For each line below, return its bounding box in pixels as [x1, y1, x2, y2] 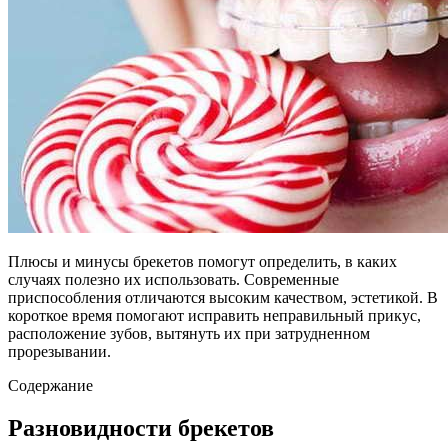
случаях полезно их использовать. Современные [8, 270, 339, 288]
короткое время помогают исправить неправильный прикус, [8, 306, 421, 324]
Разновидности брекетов [8, 414, 274, 441]
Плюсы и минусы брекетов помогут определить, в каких [8, 252, 397, 270]
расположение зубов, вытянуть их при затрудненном [8, 324, 370, 342]
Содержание [8, 376, 93, 394]
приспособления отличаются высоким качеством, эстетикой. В [8, 288, 438, 306]
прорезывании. [8, 342, 111, 360]
